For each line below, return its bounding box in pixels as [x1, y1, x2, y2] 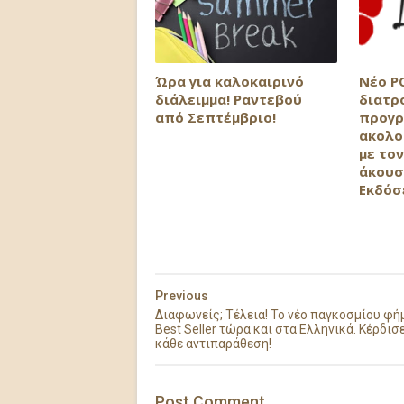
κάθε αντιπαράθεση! [155, 336, 271, 351]
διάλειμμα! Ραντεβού [155, 89, 302, 108]
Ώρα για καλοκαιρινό [155, 71, 304, 90]
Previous [155, 289, 208, 303]
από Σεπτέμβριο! [155, 107, 276, 126]
